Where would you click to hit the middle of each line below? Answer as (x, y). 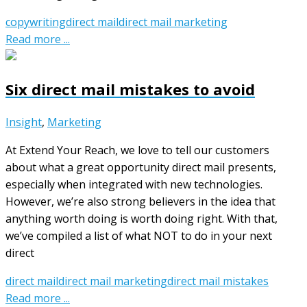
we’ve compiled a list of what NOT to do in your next (139, 235)
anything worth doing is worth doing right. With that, (142, 218)
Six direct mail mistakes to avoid (130, 89)
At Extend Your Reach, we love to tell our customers (137, 150)
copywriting (36, 22)
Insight (24, 122)
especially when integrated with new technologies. (134, 184)
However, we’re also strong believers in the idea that (140, 201)
